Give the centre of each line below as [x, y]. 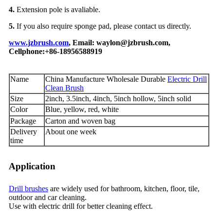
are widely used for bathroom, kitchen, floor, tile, [124, 188]
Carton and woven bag [80, 121]
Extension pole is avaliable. [57, 9]
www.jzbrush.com [39, 42]
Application [32, 166]
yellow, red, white [90, 109]
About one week [71, 131]
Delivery [24, 131]
